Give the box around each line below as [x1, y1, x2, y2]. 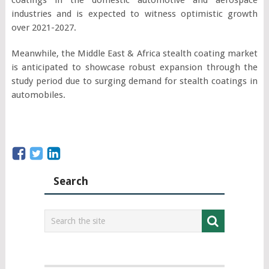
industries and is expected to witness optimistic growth [11, 8, 258, 19]
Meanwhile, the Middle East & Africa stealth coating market [11, 47, 258, 59]
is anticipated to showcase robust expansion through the [11, 61, 258, 73]
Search [53, 174, 88, 187]
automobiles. [11, 89, 65, 100]
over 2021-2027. [11, 22, 76, 33]
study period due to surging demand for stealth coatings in [11, 75, 258, 86]
